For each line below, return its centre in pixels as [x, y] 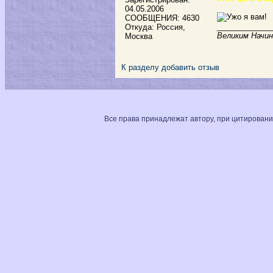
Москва [139, 36]
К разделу [140, 67]
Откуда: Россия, [155, 27]
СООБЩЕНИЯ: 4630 [162, 18]
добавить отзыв [190, 67]
